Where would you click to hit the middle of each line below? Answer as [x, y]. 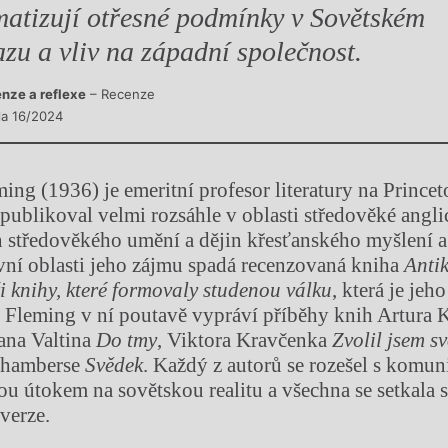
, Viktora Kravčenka [245, 339]
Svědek [114, 364]
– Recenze [120, 94]
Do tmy [127, 339]
